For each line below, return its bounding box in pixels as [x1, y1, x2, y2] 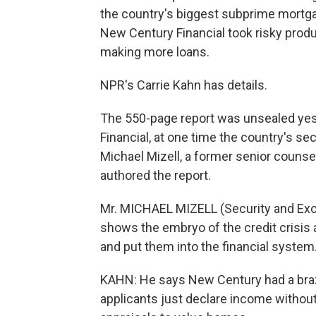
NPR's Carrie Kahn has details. [100, 77, 267, 92]
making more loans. [100, 44, 209, 59]
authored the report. [100, 167, 211, 183]
